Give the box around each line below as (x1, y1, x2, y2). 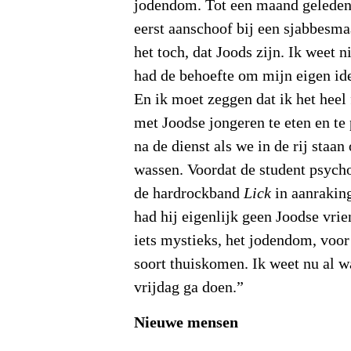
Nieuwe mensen (134, 313, 243, 331)
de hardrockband (134, 185, 244, 203)
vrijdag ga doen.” (134, 279, 244, 297)
